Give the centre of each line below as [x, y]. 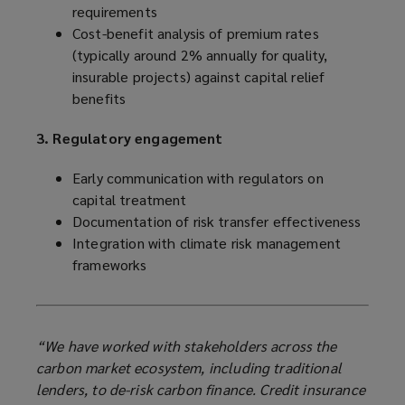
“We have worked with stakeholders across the [187, 346]
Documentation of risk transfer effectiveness [217, 221]
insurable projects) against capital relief [199, 77]
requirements [115, 12]
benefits [99, 99]
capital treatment [130, 200]
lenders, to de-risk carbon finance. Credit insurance [201, 390]
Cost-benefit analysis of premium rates [196, 33]
